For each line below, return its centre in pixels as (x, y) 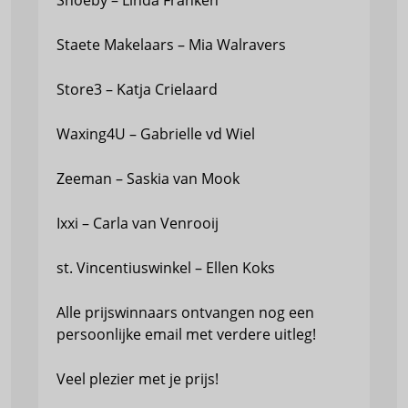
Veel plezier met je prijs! (138, 379)
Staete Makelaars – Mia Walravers (171, 45)
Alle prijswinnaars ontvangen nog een (185, 312)
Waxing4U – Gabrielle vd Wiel (156, 134)
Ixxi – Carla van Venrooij (138, 223)
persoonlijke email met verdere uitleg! (186, 334)
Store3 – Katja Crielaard (137, 89)
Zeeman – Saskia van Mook (148, 178)
